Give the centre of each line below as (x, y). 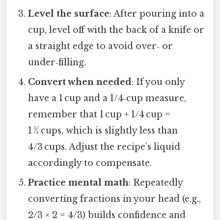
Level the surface (69, 14)
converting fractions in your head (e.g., (115, 199)
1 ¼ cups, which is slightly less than (103, 131)
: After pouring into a (157, 14)
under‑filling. (57, 63)
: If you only (158, 82)
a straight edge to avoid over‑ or (101, 46)
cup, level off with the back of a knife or (116, 30)
